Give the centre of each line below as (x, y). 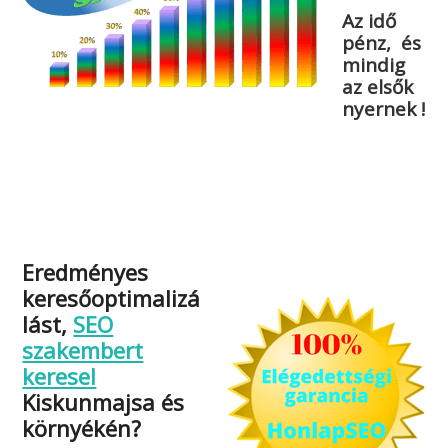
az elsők (378, 87)
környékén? (82, 428)
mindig (374, 65)
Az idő (369, 21)
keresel (59, 376)
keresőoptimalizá (111, 298)
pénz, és (382, 43)
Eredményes (85, 272)
